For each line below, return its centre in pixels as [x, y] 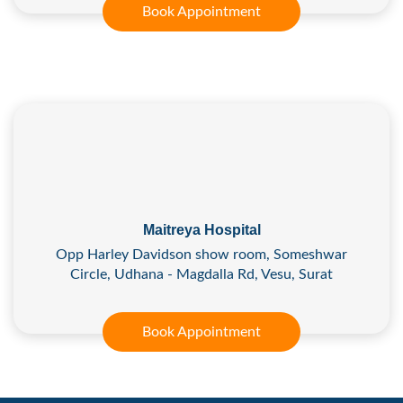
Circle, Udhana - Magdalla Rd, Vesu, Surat [201, 274]
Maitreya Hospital [201, 229]
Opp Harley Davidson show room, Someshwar [201, 254]
